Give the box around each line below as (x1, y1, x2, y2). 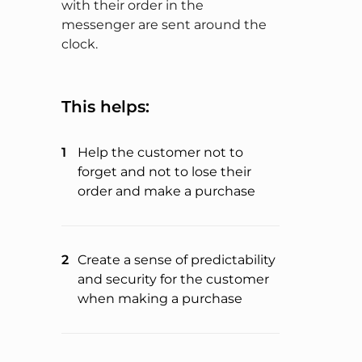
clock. (61, 36, 98, 53)
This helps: (61, 97, 149, 117)
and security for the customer (78, 271, 269, 288)
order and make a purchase (78, 183, 255, 200)
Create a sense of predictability (78, 252, 276, 268)
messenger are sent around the (61, 17, 267, 33)
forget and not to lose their (78, 164, 251, 180)
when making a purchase (78, 291, 242, 307)
